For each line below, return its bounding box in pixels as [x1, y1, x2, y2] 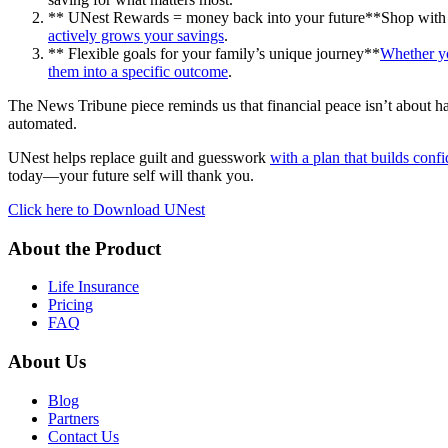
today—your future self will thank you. [8, 166, 254, 184]
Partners [48, 409, 99, 427]
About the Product [8, 237, 161, 259]
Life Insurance [48, 278, 139, 296]
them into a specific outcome [48, 62, 228, 80]
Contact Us [48, 427, 119, 445]
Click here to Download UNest [8, 200, 205, 218]
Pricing [48, 296, 93, 314]
